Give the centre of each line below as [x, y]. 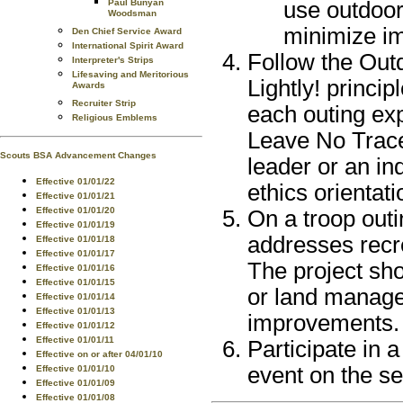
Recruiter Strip [104, 103]
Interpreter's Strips [113, 60]
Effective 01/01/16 [76, 268]
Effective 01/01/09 [76, 383]
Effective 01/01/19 [76, 224]
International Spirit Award [128, 45]
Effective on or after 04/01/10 [99, 354]
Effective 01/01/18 [76, 239]
